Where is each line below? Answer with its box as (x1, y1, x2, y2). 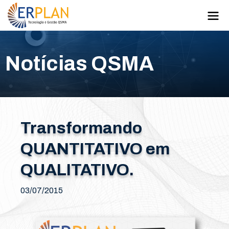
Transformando (20, 119, 142, 137)
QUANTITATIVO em (20, 140, 170, 158)
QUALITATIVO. (20, 161, 134, 179)
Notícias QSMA (5, 53, 154, 75)
